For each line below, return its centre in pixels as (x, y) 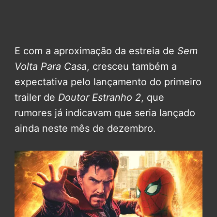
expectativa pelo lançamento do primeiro (108, 82)
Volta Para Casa (51, 66)
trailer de (36, 97)
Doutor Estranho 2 (100, 97)
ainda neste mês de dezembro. (85, 128)
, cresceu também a (132, 66)
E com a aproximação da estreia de (96, 51)
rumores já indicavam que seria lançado (105, 113)
